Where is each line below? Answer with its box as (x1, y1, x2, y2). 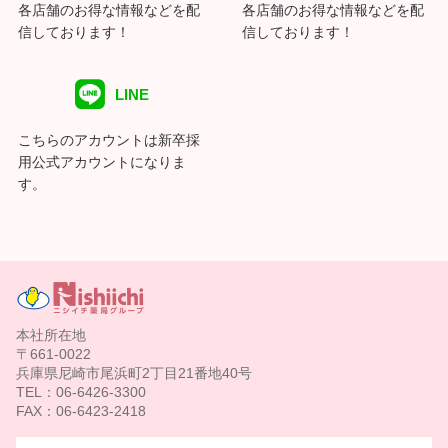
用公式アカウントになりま (17, 154, 186, 171)
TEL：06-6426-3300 (16, 384, 146, 401)
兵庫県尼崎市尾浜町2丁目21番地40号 (16, 365, 252, 382)
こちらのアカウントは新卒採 (17, 132, 200, 149)
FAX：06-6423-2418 (16, 403, 146, 420)
